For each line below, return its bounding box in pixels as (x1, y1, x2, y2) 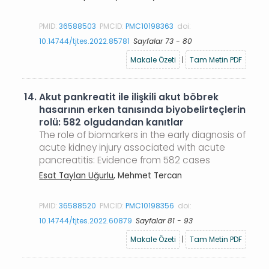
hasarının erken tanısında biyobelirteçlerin (39, 103, 246, 116)
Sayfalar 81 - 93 (136, 215, 193, 226)
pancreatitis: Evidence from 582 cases (39, 154, 211, 166)
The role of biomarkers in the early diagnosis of (39, 128, 246, 141)
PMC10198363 (125, 20, 174, 31)
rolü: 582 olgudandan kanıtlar (39, 116, 184, 128)
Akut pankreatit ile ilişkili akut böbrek (39, 91, 219, 103)
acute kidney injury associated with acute (39, 141, 226, 154)
